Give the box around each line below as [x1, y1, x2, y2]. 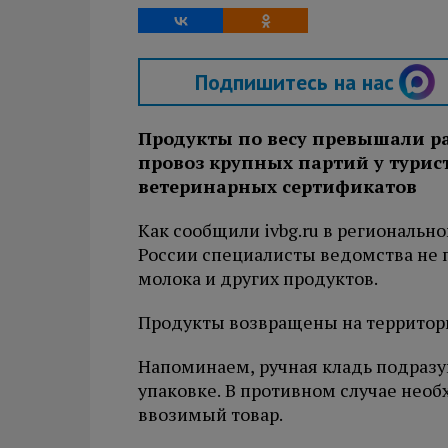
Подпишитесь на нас [194, 68, 394, 96]
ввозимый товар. [138, 402, 283, 426]
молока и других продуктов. [138, 266, 378, 290]
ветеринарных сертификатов [138, 174, 417, 198]
